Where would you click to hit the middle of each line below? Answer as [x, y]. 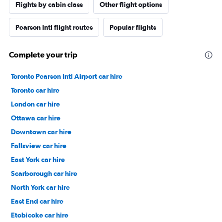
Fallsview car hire [39, 146]
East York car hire [38, 160]
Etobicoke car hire [40, 215]
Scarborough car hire [44, 173]
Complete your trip [43, 55]
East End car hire [37, 201]
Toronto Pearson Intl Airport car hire [67, 76]
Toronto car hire [35, 90]
